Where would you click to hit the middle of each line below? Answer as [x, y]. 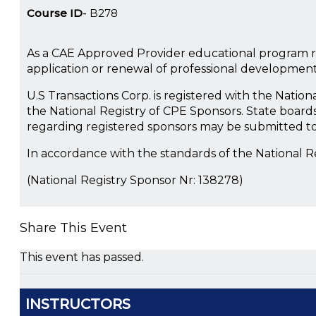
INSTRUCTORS [78, 304]
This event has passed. [82, 257]
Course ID [55, 13]
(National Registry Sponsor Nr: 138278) [135, 181]
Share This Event [73, 228]
